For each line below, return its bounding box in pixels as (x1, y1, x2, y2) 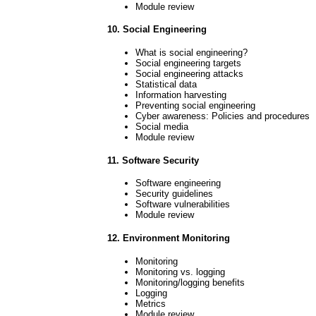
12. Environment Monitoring (107, 233, 230, 244)
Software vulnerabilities (135, 199, 230, 210)
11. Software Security (107, 154, 199, 166)
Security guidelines (135, 188, 213, 200)
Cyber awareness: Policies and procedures (135, 111, 310, 121)
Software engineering (135, 178, 221, 189)
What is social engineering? (135, 47, 248, 58)
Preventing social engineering (135, 100, 255, 111)
